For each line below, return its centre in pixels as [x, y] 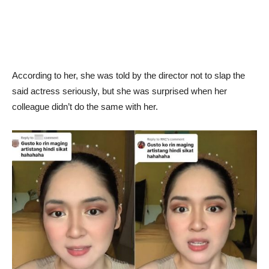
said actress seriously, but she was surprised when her [119, 91]
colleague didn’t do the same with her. [85, 107]
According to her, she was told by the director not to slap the [128, 75]
